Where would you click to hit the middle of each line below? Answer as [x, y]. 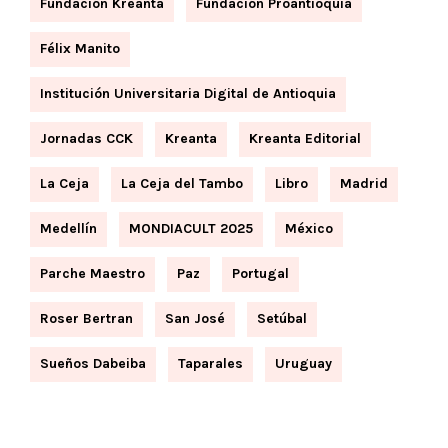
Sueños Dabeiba [93, 364]
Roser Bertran [86, 319]
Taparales [210, 364]
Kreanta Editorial [305, 139]
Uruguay [303, 364]
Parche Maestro [92, 274]
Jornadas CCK [86, 139]
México [309, 229]
